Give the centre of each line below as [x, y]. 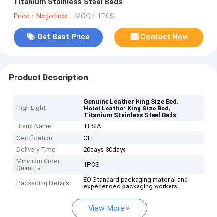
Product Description [48, 77]
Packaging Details [43, 183]
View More [106, 209]
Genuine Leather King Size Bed [130, 102]
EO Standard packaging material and [136, 180]
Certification [35, 138]
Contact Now [164, 37]
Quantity [29, 168]
